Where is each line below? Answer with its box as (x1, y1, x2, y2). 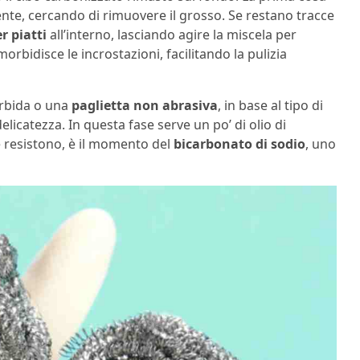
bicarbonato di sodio (174, 135, 305, 153)
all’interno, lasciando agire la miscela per (47, 26, 297, 43)
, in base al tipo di (218, 96, 323, 114)
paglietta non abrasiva (72, 96, 218, 114)
